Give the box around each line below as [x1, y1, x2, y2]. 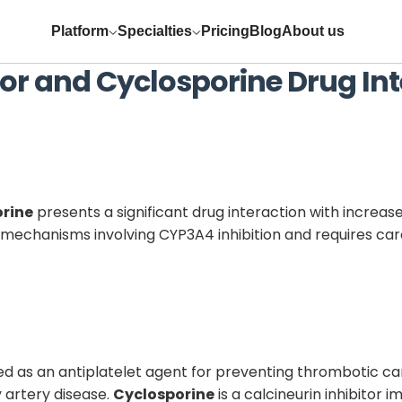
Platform [50, 23, 109, 39]
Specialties [117, 23, 192, 39]
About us [281, 23, 345, 39]
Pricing [200, 23, 249, 39]
